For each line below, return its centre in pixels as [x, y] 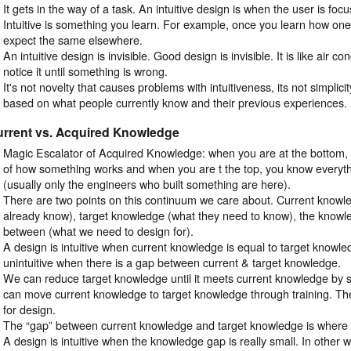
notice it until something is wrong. [86, 71]
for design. [30, 309]
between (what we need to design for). [99, 230]
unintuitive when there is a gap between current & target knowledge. [172, 262]
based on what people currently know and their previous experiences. [175, 103]
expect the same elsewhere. [73, 40]
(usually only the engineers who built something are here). [147, 183]
